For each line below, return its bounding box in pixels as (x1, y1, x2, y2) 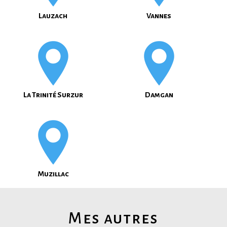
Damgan (144, 91, 173, 99)
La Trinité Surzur (23, 91, 83, 99)
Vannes (146, 12, 171, 20)
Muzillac (37, 170, 69, 178)
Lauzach (39, 12, 67, 20)
